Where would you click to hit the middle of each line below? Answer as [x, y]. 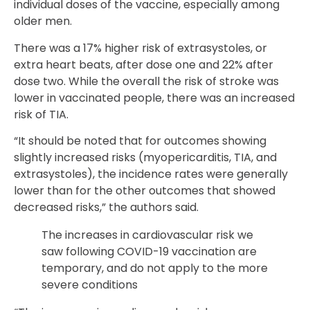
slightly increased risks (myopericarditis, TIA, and [145, 158]
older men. [43, 21]
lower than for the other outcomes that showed [145, 191]
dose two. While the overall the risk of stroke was [146, 81]
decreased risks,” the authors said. [106, 208]
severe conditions [90, 285]
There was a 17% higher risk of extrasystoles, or [140, 48]
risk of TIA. [41, 114]
